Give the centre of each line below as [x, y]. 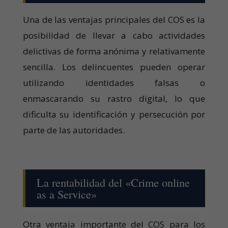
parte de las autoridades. [74, 130]
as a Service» [66, 194]
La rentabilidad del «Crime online [113, 182]
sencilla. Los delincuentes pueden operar [114, 67]
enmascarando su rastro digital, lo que [114, 99]
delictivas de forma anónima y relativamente [114, 51]
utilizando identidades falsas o [114, 83]
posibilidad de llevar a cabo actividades [114, 36]
